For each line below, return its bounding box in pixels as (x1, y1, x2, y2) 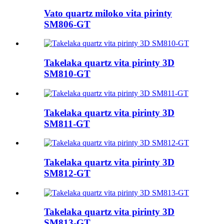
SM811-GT (44, 118, 90, 129)
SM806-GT (44, 18, 90, 29)
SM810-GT (44, 68, 90, 79)
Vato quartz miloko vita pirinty (44, 7, 172, 18)
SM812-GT (44, 167, 90, 178)
